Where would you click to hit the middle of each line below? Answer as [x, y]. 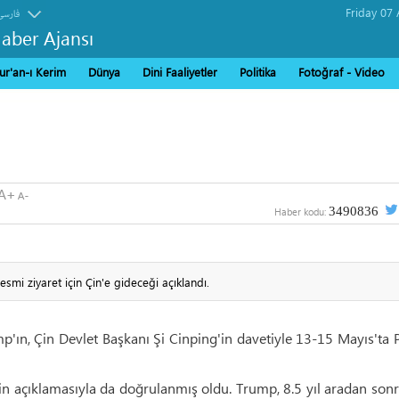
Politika [258, 72]
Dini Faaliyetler [180, 72]
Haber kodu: [301, 212]
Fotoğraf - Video [342, 72]
